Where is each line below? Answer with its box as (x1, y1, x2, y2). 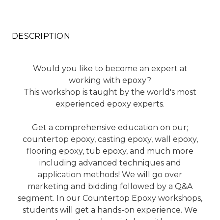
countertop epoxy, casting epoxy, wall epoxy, (22, 135, 198, 144)
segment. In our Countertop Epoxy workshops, (18, 193, 202, 203)
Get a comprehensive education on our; (32, 123, 188, 132)
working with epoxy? (69, 76, 151, 85)
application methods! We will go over (38, 170, 182, 179)
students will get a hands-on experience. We (23, 205, 197, 215)
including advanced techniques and (39, 158, 181, 167)
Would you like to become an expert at (32, 64, 188, 73)
